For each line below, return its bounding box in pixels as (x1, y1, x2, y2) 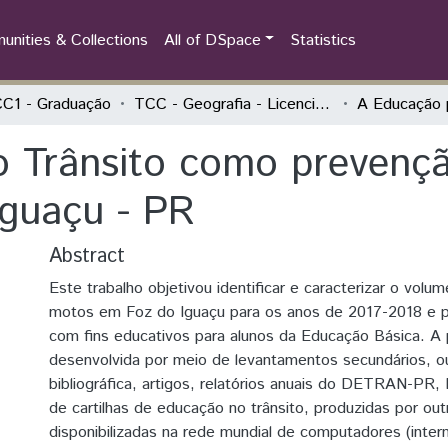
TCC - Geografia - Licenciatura (315, 93, 330, 116)
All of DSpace (163, 28, 261, 52)
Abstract (49, 242, 125, 271)
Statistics (290, 28, 357, 52)
